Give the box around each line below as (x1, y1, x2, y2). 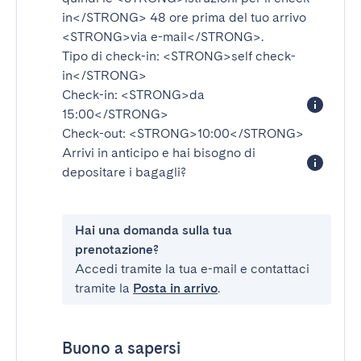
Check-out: (62, 126, 129, 141)
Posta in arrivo (133, 280, 218, 296)
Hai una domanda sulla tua (75, 222, 232, 238)
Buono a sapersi (62, 338, 180, 358)
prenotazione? (75, 242, 159, 257)
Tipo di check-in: (62, 48, 163, 64)
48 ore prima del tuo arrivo (147, 10, 306, 25)
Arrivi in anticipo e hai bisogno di (62, 145, 255, 160)
